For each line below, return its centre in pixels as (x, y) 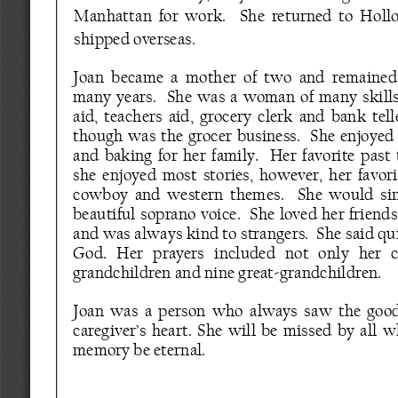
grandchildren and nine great (173, 272)
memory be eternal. (139, 350)
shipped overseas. (138, 39)
